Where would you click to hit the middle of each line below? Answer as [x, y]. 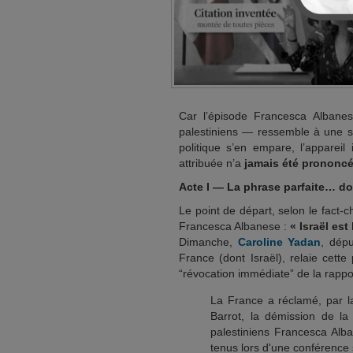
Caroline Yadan [279, 242]
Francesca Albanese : [234, 226]
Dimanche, [208, 242]
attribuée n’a [212, 163]
